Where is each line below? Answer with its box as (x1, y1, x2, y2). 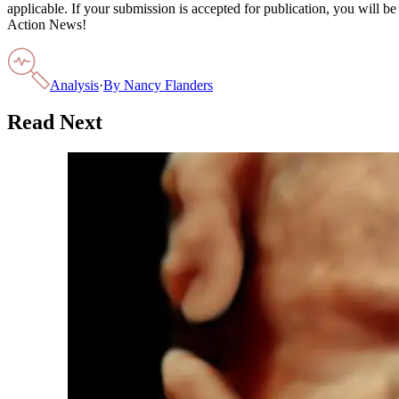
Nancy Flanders (124, 77, 213, 93)
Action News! (7, 16, 86, 32)
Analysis (50, 77, 99, 93)
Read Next (7, 110, 102, 134)
